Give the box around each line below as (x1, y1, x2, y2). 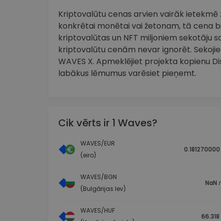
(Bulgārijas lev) (80, 184, 126, 193)
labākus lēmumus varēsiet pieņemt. (58, 68, 196, 79)
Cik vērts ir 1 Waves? (58, 116, 157, 130)
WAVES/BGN (80, 173, 117, 182)
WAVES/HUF (80, 206, 115, 215)
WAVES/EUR (80, 139, 115, 148)
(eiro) (80, 151, 96, 160)
